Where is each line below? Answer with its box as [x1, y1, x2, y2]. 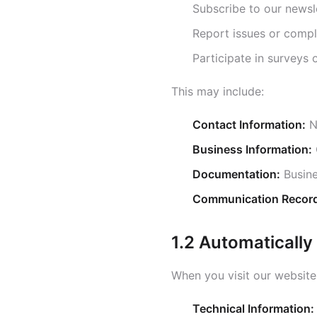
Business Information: [192, 142, 312, 156]
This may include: [171, 84, 264, 98]
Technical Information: [192, 301, 314, 316]
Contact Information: [192, 117, 306, 132]
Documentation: [192, 167, 280, 181]
